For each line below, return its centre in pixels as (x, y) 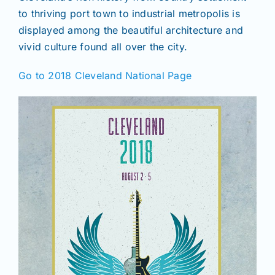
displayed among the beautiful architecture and (131, 30)
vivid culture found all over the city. (103, 47)
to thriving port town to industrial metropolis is (129, 14)
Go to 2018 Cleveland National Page (105, 76)
